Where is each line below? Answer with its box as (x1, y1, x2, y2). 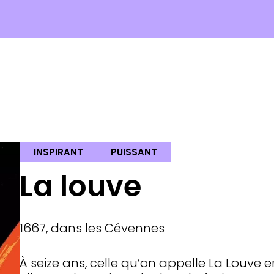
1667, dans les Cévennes (20, 220, 165, 237)
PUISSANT (110, 145, 157, 158)
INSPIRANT (33, 145, 83, 158)
